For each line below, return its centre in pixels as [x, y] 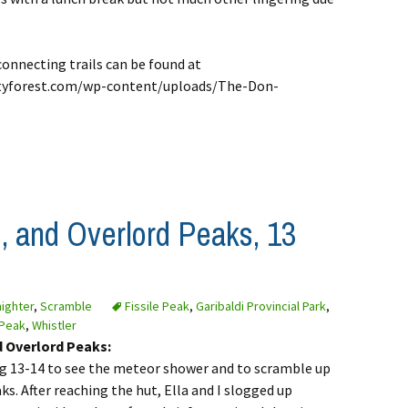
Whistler [54, 326]
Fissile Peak [157, 306]
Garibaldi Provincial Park [261, 306]
